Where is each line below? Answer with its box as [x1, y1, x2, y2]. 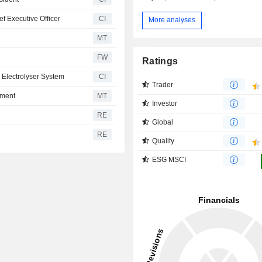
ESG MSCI [152, 155, 187, 164]
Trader [152, 80, 174, 89]
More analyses [149, 16, 196, 25]
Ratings [142, 56, 178, 66]
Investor [152, 99, 178, 108]
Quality [152, 136, 175, 145]
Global [152, 118, 174, 126]
